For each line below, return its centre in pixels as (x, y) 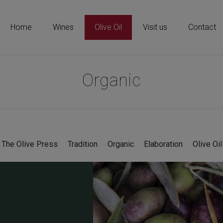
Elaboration (163, 144)
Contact (202, 27)
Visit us (155, 27)
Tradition (82, 144)
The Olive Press (29, 144)
